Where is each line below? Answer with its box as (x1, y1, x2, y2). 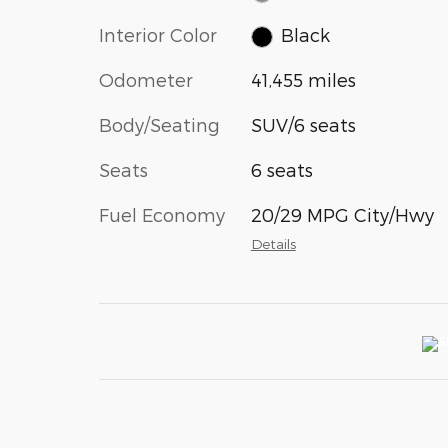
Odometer (99, 69, 193, 91)
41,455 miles (250, 69, 356, 91)
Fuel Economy (99, 204, 225, 226)
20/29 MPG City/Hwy (250, 204, 434, 226)
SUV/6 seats (250, 114, 356, 136)
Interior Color (99, 23, 217, 45)
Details (250, 235, 296, 253)
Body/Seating (99, 114, 220, 136)
